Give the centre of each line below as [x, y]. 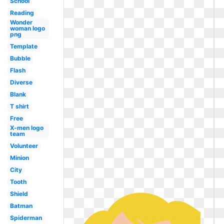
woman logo [27, 28]
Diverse [21, 82]
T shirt [19, 106]
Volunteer [24, 146]
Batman [21, 206]
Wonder [21, 22]
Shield [19, 194]
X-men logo [26, 128]
